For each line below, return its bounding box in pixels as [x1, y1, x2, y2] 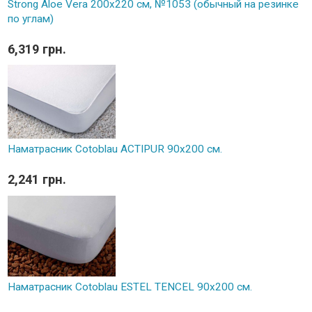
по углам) [7, 12, 54, 25]
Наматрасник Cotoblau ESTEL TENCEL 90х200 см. [7, 280, 252, 293]
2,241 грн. [7, 172, 66, 187]
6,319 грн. [7, 41, 66, 56]
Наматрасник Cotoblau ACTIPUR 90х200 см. [7, 143, 222, 156]
